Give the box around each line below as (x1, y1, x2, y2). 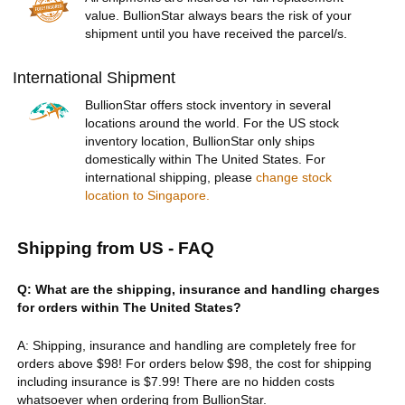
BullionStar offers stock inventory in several (85, 98, 332, 113)
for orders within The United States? (16, 299, 241, 315)
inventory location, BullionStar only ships (85, 134, 316, 149)
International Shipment (13, 69, 176, 88)
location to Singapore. (85, 188, 211, 203)
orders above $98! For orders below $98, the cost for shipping (16, 355, 372, 371)
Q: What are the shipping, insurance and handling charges (16, 281, 380, 297)
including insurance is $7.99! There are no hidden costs (16, 373, 334, 389)
